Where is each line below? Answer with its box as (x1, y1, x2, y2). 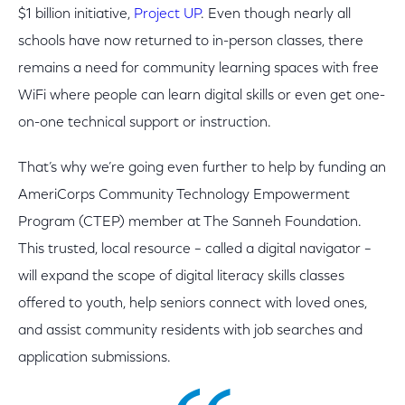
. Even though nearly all (201, 7, 351, 22)
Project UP (134, 7, 201, 22)
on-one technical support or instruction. (18, 116, 271, 130)
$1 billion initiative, (18, 7, 134, 22)
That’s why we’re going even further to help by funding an (18, 161, 386, 175)
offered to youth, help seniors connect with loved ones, (18, 297, 367, 311)
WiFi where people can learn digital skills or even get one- (18, 89, 385, 103)
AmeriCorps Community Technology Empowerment (18, 188, 350, 202)
